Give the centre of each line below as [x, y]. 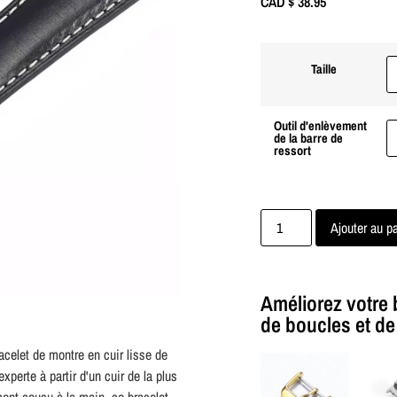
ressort [292, 151]
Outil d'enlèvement [320, 126]
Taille [323, 69]
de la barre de [308, 138]
